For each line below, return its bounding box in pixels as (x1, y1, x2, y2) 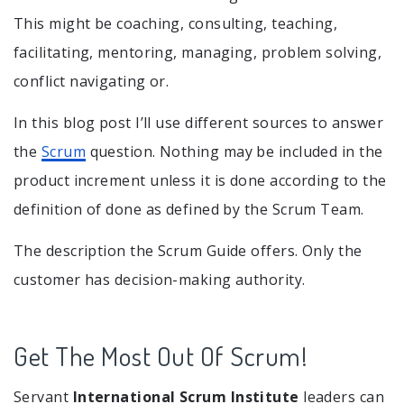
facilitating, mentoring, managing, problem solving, (14, 42, 381, 63)
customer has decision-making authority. (14, 270, 306, 290)
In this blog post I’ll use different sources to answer (14, 113, 384, 133)
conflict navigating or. (14, 71, 170, 92)
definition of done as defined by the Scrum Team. (14, 199, 364, 220)
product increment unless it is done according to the (14, 170, 387, 191)
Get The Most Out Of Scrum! (14, 338, 307, 372)
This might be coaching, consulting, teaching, (14, 14, 338, 34)
